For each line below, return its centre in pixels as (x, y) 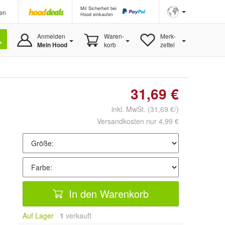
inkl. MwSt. (126, 109)
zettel (167, 44)
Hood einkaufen (97, 14)
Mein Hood (52, 45)
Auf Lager (38, 215)
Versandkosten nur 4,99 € (138, 121)
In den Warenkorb (107, 193)
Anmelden (51, 36)
